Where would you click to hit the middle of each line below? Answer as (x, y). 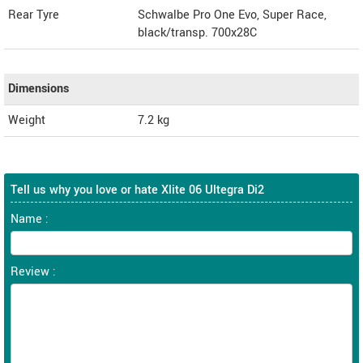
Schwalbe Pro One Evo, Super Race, (232, 15)
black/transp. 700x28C (197, 32)
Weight (27, 120)
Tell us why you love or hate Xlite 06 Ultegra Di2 (137, 190)
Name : (30, 219)
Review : (33, 271)
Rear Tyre (34, 15)
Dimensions (38, 88)
